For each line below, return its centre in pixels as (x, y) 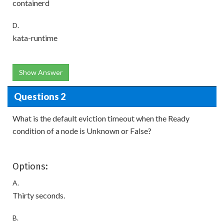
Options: (30, 166)
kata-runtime (35, 38)
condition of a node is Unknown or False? (82, 131)
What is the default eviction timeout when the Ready (101, 118)
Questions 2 (39, 96)
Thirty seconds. (39, 195)
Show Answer (41, 72)
